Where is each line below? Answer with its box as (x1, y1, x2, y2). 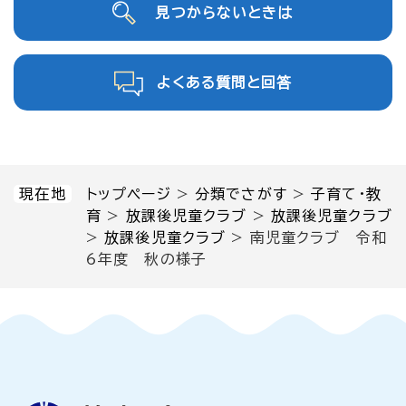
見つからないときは (155, 5, 294, 20)
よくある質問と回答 (157, 74, 293, 90)
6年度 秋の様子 (86, 251, 207, 266)
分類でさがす (195, 186, 287, 201)
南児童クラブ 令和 (249, 229, 387, 245)
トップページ (86, 186, 171, 201)
